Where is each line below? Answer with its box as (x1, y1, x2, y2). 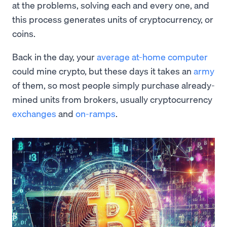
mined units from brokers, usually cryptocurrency (12, 93, 212, 105)
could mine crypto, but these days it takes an (12, 65, 194, 77)
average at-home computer (97, 51, 208, 63)
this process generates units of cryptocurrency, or (12, 13, 213, 25)
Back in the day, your (12, 51, 97, 63)
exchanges (12, 107, 56, 120)
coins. (12, 27, 35, 40)
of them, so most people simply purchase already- (12, 79, 215, 91)
